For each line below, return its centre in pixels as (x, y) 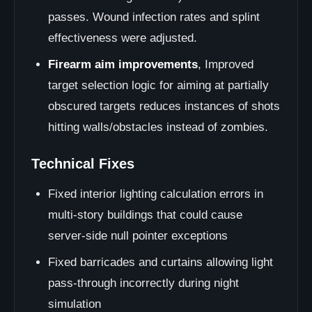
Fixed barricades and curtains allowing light (161, 262)
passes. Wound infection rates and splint (154, 17)
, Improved (226, 64)
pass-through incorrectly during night (143, 283)
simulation (75, 304)
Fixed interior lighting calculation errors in (156, 194)
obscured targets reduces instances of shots (164, 106)
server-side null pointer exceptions (138, 236)
